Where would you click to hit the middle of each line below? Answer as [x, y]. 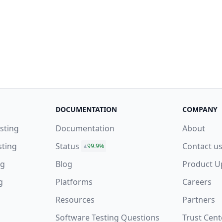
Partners [199, 200]
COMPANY [200, 109]
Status [67, 146]
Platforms [74, 182]
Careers [197, 182]
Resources [75, 200]
